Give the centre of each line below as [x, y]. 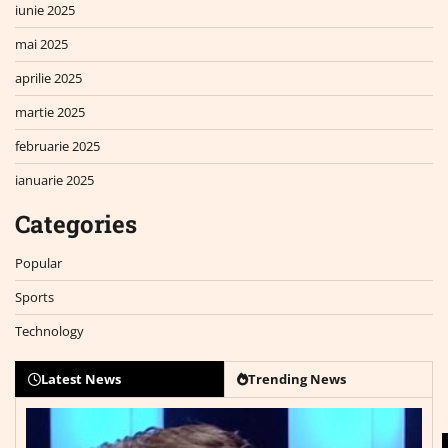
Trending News [297, 379]
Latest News [81, 379]
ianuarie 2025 [54, 180]
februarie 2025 [57, 146]
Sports [34, 297]
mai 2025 [41, 44]
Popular [38, 263]
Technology [49, 331]
